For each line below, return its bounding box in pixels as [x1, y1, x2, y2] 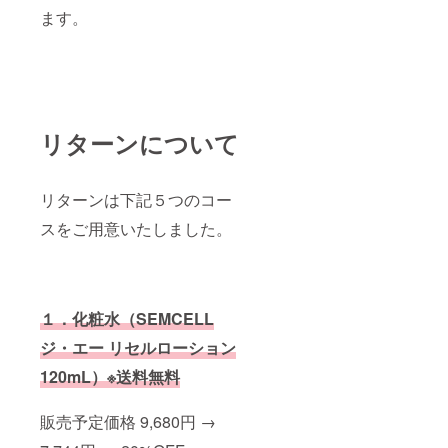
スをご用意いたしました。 [40, 216, 232, 240]
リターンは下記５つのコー [40, 187, 232, 211]
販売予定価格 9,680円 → [40, 409, 216, 433]
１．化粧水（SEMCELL [40, 306, 214, 330]
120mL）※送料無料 [40, 364, 180, 388]
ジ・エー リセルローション [40, 335, 236, 359]
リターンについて [40, 125, 239, 160]
